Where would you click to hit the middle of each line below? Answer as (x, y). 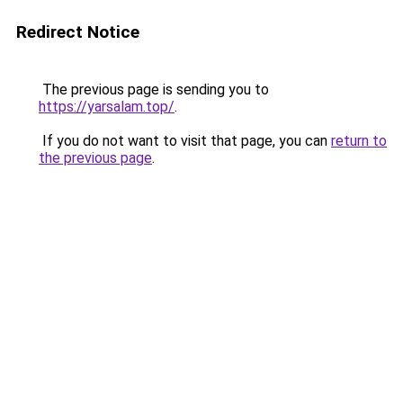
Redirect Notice (78, 32)
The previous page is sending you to (154, 90)
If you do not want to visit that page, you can (185, 141)
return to (359, 141)
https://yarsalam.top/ (107, 107)
